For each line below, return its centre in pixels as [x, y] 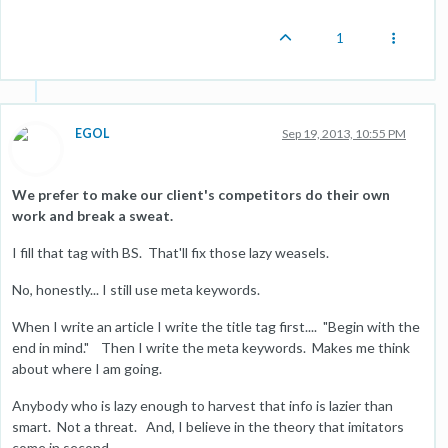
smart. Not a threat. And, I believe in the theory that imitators [208, 426]
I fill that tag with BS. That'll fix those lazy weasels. [170, 252]
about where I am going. [87, 368]
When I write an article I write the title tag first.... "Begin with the [216, 326]
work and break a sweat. [92, 215]
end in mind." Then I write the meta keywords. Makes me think [211, 347]
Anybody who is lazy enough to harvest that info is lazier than [202, 405]
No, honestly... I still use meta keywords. [136, 289]
